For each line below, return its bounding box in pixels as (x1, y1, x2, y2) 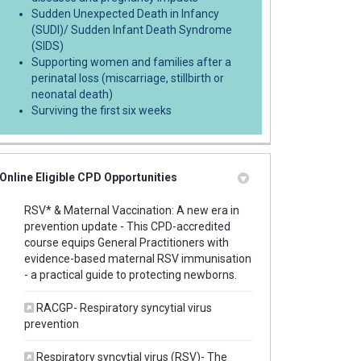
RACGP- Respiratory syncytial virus (35, 301, 212, 314)
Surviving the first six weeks (31, 103, 172, 117)
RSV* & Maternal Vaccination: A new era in (23, 203, 239, 217)
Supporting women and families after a (31, 55, 231, 68)
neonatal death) (31, 87, 113, 101)
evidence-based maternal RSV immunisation (23, 251, 251, 265)
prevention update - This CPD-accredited (23, 219, 230, 233)
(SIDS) (31, 39, 64, 52)
